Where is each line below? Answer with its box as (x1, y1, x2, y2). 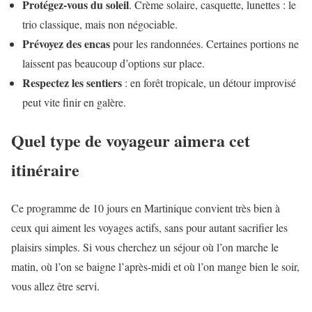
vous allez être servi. (11, 278, 100, 293)
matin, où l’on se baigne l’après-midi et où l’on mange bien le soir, (11, 258, 299, 274)
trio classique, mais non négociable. (22, 16, 178, 31)
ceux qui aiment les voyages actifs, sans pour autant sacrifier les (11, 219, 288, 235)
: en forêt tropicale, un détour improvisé (122, 75, 296, 90)
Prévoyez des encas (22, 35, 110, 52)
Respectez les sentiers (22, 74, 122, 91)
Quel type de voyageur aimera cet (11, 127, 250, 153)
